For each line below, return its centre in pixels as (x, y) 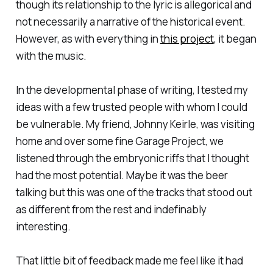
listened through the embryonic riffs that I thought (132, 158)
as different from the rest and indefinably (111, 210)
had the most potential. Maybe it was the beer (122, 175)
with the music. (51, 56)
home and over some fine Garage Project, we (119, 141)
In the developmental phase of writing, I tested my (132, 90)
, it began (235, 39)
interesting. (43, 227)
